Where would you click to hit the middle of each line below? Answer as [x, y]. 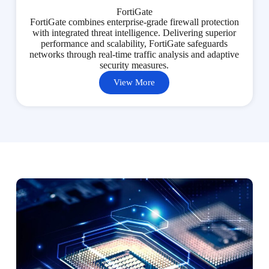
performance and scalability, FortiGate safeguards [134, 43]
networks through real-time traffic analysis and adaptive [134, 54]
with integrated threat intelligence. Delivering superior [134, 32]
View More [134, 82]
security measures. [134, 65]
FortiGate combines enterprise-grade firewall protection [134, 22]
